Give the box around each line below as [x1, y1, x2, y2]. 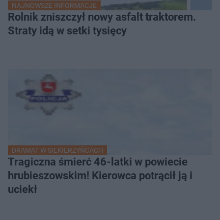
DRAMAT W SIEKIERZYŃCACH [12, 146, 103, 155]
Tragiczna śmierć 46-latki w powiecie [8, 156, 188, 168]
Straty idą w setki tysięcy [8, 25, 127, 37]
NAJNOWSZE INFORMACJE [12, 1, 97, 10]
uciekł [8, 183, 37, 196]
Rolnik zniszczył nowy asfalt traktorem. [8, 11, 196, 24]
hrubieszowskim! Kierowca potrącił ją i [8, 169, 192, 182]
